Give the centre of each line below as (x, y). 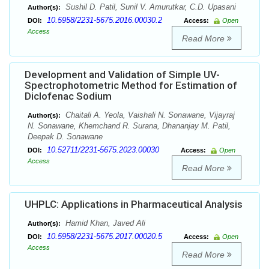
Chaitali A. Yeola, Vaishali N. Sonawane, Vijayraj (149, 115)
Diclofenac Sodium (68, 96)
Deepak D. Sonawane (65, 137)
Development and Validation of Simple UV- (122, 75)
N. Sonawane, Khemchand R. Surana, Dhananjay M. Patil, (129, 126)
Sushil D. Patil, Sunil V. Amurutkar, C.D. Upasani (150, 7)
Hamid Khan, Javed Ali (104, 223)
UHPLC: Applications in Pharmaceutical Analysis (134, 204)
